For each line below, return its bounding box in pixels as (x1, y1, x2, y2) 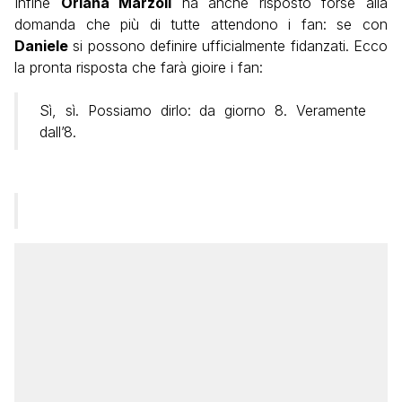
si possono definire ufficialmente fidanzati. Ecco (68, 37, 388, 55)
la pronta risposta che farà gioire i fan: (14, 58, 263, 76)
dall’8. (39, 123, 76, 141)
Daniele (14, 37, 68, 55)
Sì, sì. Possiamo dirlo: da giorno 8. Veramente (39, 101, 366, 119)
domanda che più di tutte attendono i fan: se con (14, 15, 388, 33)
